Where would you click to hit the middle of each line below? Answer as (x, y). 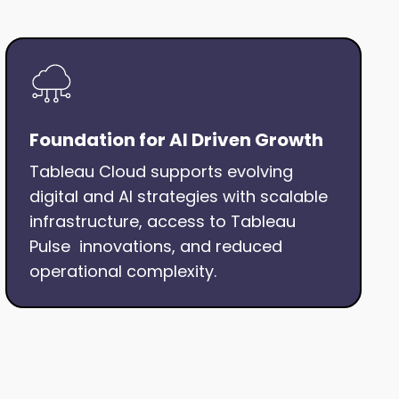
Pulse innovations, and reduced (156, 246)
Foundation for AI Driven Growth (176, 140)
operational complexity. (123, 271)
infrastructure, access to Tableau (163, 221)
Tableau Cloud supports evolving (161, 171)
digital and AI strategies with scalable (179, 196)
